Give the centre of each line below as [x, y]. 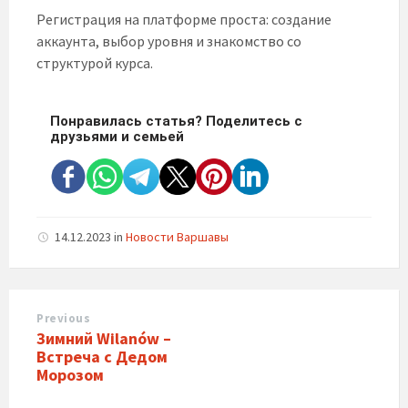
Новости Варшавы [177, 237]
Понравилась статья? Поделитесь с [176, 121]
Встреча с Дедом [102, 357]
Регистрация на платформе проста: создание [184, 19]
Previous [64, 318]
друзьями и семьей [117, 137]
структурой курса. [95, 63]
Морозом [70, 375]
